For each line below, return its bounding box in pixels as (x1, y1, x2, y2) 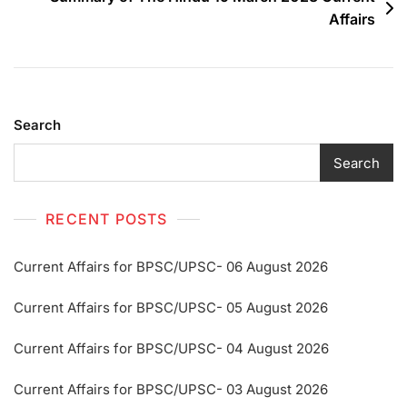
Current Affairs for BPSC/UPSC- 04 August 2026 (14, 340, 329, 358)
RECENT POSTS (45, 210, 168, 229)
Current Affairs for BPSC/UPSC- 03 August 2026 (14, 381, 328, 399)
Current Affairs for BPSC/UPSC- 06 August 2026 (14, 258, 328, 276)
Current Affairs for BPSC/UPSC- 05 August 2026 (14, 299, 328, 317)
